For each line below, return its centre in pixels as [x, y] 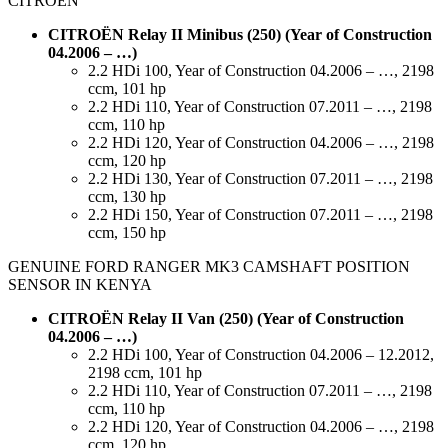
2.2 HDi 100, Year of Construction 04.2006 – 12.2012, [261, 355]
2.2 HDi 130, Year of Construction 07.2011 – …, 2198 [260, 179]
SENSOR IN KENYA [80, 285]
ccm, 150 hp [127, 233]
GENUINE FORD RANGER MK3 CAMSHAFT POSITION [209, 267]
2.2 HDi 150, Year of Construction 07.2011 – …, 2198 [260, 215]
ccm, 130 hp [127, 197]
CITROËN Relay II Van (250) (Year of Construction [226, 319]
